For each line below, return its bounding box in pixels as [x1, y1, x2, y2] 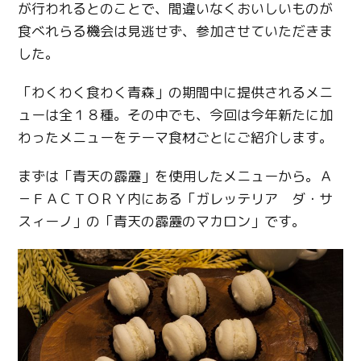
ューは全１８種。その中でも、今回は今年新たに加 [18, 106, 334, 125]
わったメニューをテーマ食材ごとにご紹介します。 [18, 128, 334, 147]
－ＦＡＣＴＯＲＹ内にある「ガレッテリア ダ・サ [18, 189, 334, 209]
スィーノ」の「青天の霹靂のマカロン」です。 [18, 212, 306, 231]
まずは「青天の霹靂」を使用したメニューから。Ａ [18, 167, 334, 186]
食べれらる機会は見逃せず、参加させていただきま [18, 22, 334, 41]
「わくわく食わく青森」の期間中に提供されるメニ [18, 83, 334, 102]
